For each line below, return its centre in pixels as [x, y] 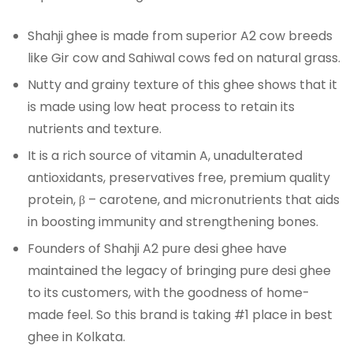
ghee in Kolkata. [76, 336]
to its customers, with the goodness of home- [169, 292]
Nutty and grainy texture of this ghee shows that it [182, 84]
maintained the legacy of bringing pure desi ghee [179, 270]
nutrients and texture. [95, 128]
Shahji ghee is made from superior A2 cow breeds [180, 35]
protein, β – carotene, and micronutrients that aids [184, 199]
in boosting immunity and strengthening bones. [173, 221]
